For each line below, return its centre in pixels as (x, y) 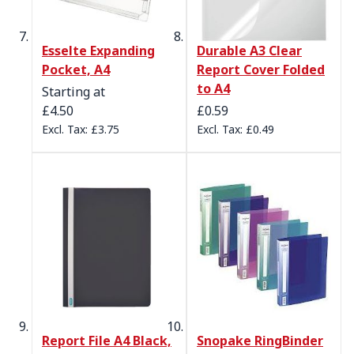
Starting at (73, 91)
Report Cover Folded (261, 69)
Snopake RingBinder (260, 340)
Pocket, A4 (76, 69)
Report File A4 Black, (107, 340)
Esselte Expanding (98, 50)
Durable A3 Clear (249, 50)
